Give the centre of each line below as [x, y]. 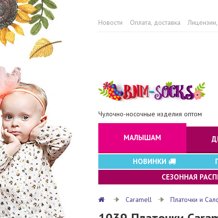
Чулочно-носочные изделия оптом [150, 114]
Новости [110, 22]
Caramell [139, 200]
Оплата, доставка [155, 22]
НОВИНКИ [151, 161]
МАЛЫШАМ [142, 137]
